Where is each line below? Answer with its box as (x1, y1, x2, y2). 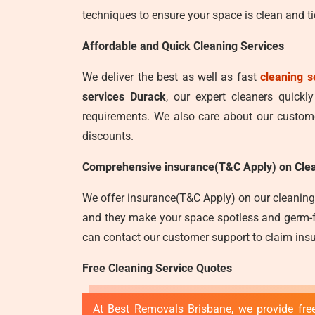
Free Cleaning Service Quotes (82, 262, 232, 275)
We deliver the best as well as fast (82, 70, 261, 84)
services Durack (82, 90, 166, 103)
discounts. (82, 129, 134, 143)
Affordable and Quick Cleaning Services (82, 39, 284, 53)
